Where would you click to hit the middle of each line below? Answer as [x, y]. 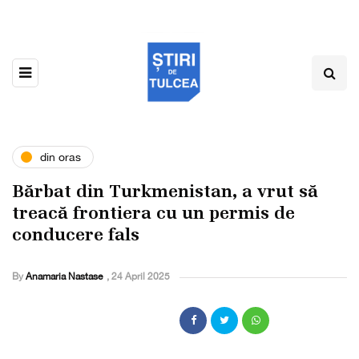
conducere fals [76, 235]
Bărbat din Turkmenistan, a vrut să [165, 192]
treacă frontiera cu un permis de [153, 213]
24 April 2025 [141, 277]
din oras [61, 157]
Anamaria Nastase [64, 277]
